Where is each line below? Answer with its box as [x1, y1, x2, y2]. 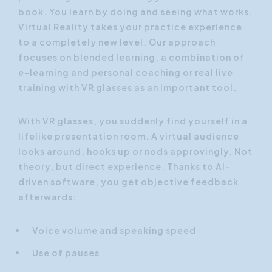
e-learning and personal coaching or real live [18, 67, 233, 78]
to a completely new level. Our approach [18, 36, 216, 47]
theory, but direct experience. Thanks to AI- [18, 161, 231, 172]
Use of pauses [32, 247, 100, 258]
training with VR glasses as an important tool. [18, 82, 237, 93]
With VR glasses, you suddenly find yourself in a [18, 115, 248, 126]
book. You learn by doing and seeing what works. [18, 6, 253, 17]
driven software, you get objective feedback [18, 176, 239, 187]
